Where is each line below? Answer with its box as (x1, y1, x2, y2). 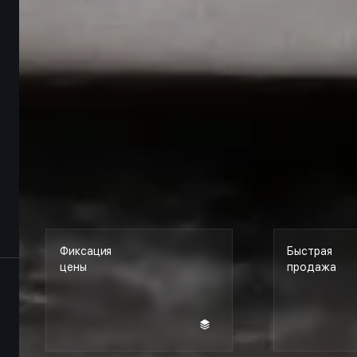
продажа (287, 261, 336, 274)
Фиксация (60, 245, 112, 258)
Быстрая (287, 245, 332, 258)
